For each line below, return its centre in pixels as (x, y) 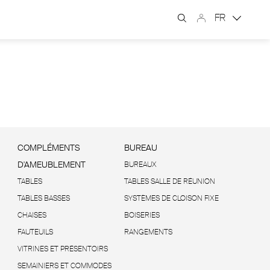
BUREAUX (140, 165)
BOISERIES (142, 215)
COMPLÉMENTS (49, 148)
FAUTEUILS (35, 232)
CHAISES (32, 215)
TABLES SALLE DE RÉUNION (169, 181)
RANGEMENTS (148, 232)
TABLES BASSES (43, 198)
